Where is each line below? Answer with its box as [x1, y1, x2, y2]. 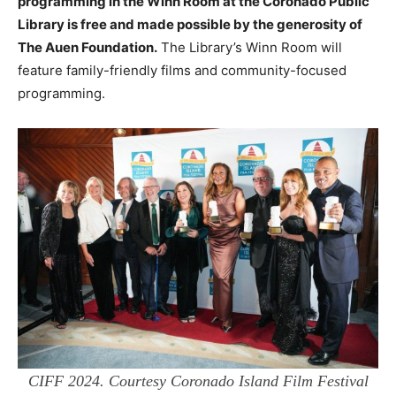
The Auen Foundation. [18, 39, 157, 57]
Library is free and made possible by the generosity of [18, 16, 362, 34]
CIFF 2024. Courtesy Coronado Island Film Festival [27, 372, 369, 391]
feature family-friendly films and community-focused [18, 62, 346, 80]
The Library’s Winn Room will [157, 39, 342, 57]
